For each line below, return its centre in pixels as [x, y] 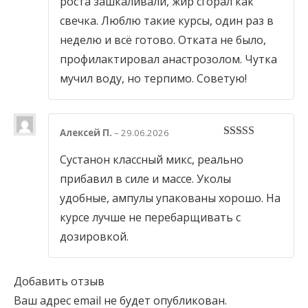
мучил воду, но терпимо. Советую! [153, 79]
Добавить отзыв [59, 282]
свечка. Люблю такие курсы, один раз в [167, 21]
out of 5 [247, 147]
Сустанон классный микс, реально [152, 160]
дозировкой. [94, 237]
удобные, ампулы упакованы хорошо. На [170, 198]
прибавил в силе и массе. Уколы [145, 179]
